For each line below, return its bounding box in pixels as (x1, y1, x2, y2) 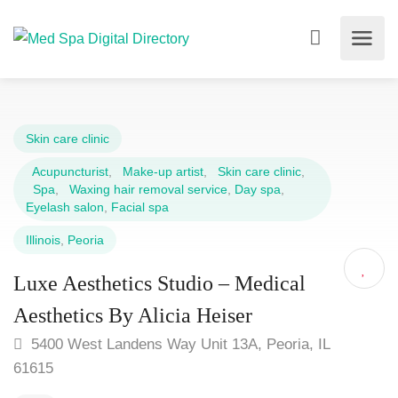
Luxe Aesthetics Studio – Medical (13, 272, 306, 295)
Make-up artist (115, 164, 203, 179)
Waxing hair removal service (62, 182, 227, 196)
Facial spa (111, 200, 169, 214)
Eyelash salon (26, 200, 104, 214)
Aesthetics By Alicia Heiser (13, 304, 252, 327)
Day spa (235, 182, 281, 196)
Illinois (26, 233, 60, 247)
